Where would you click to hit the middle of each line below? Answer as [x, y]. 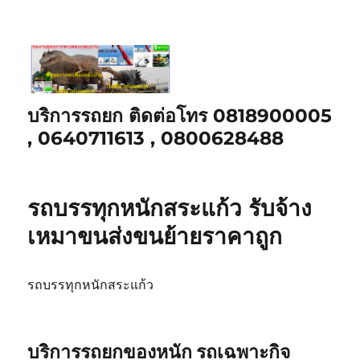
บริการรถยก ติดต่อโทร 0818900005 [180, 115]
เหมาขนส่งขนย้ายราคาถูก [155, 236]
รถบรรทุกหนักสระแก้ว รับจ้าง [170, 208]
